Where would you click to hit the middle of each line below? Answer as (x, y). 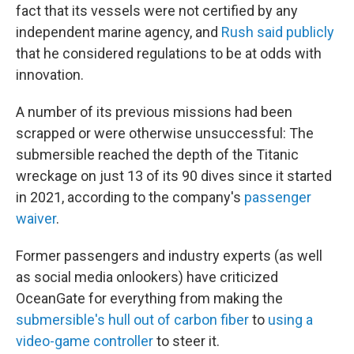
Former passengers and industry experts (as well (169, 256)
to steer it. (186, 341)
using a (290, 320)
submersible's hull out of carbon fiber (132, 320)
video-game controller (85, 341)
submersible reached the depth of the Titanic (157, 154)
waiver (36, 218)
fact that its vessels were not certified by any (157, 11)
